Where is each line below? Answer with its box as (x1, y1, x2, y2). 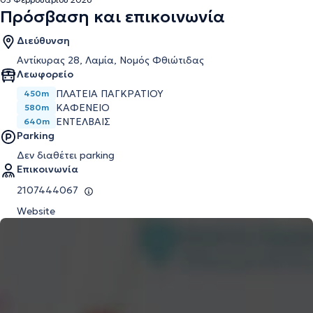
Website (17, 205, 55, 217)
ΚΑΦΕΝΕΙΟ (56, 101, 110, 114)
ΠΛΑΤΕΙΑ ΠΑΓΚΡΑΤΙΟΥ (56, 87, 163, 100)
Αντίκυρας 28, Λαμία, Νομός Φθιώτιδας (17, 54, 204, 66)
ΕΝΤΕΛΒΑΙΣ (56, 115, 110, 128)
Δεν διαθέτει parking (17, 149, 115, 161)
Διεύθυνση (17, 34, 70, 47)
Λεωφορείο (17, 68, 73, 80)
